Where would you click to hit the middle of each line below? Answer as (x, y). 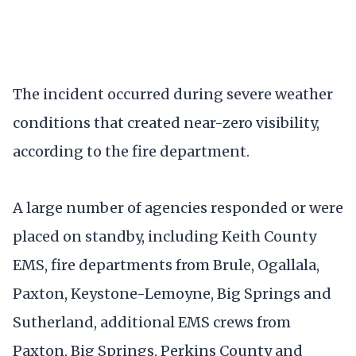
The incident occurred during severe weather (173, 94)
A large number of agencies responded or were (178, 207)
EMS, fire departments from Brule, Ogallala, (166, 265)
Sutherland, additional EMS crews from (152, 322)
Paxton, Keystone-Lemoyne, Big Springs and (172, 293)
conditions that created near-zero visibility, (166, 122)
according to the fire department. (131, 151)
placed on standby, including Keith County (164, 236)
